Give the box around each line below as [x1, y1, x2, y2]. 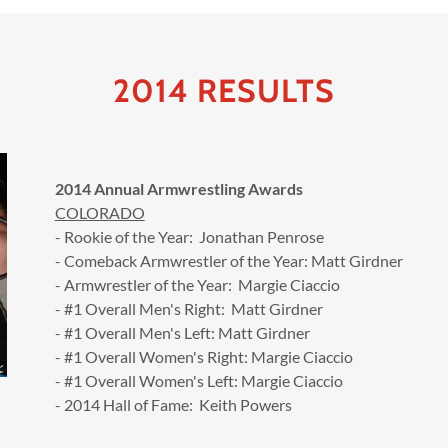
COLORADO [54, 202, 145, 222]
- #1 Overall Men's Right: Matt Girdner [54, 298, 323, 318]
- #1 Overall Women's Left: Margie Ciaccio [54, 370, 343, 390]
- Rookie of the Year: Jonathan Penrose [54, 226, 324, 246]
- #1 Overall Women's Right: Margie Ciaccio [54, 346, 353, 366]
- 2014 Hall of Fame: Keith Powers [54, 394, 292, 414]
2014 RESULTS [113, 70, 335, 110]
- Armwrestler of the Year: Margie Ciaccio [54, 274, 340, 294]
